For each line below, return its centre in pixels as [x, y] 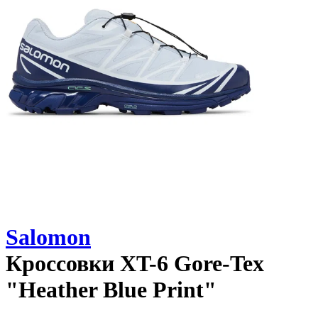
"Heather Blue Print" [111, 290]
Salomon [48, 237]
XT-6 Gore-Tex [192, 264]
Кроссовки [60, 264]
